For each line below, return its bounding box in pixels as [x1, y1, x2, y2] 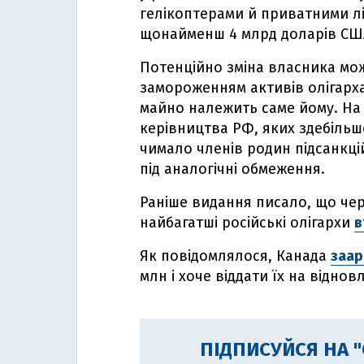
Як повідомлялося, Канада [140, 247, 331, 265]
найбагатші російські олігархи [140, 214, 354, 232]
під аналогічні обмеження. [140, 160, 329, 178]
